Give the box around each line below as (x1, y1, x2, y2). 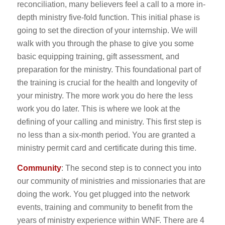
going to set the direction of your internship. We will (17, 26, 197, 35)
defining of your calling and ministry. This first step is (17, 118, 201, 127)
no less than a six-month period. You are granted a (17, 131, 195, 140)
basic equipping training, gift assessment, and (17, 52, 179, 61)
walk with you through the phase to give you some (17, 39, 194, 48)
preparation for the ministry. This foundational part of (17, 65, 201, 74)
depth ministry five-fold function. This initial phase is (17, 13, 200, 22)
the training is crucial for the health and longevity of (17, 78, 197, 87)
